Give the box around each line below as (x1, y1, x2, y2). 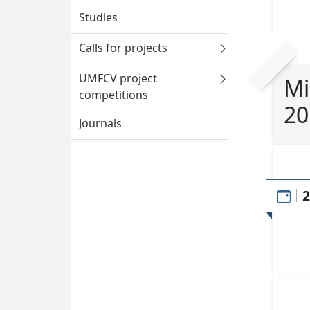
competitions (79, 87, 148, 103)
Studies (79, 10, 118, 26)
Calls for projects (79, 40, 167, 56)
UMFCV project (79, 71, 157, 86)
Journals (79, 116, 122, 131)
